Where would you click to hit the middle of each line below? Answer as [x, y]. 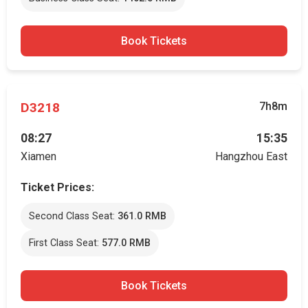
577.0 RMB [126, 243]
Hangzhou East [251, 156]
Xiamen [38, 156]
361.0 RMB [142, 216]
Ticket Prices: [57, 187]
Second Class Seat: [73, 216]
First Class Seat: [65, 243]
